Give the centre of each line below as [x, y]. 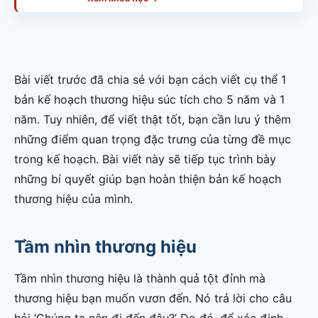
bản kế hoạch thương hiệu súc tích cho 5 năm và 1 [149, 100]
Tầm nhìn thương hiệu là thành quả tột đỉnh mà [140, 279]
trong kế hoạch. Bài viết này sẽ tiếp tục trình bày [145, 159]
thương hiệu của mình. [73, 199]
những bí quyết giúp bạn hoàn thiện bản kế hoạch [148, 179]
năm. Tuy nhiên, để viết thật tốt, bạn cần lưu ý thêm [153, 120]
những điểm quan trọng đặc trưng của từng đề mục [153, 139]
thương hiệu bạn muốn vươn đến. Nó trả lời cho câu [153, 298]
